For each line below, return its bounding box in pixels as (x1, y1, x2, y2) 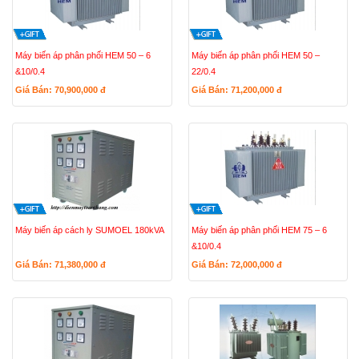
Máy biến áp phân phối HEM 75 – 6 (191, 225, 327, 235)
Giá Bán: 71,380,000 (15, 260, 100, 269)
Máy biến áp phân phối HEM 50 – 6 (15, 50, 151, 60)
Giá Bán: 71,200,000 (191, 85, 276, 95)
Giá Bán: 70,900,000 (15, 85, 100, 95)
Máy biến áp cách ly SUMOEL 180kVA (15, 225, 164, 235)
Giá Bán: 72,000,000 (191, 260, 276, 269)
